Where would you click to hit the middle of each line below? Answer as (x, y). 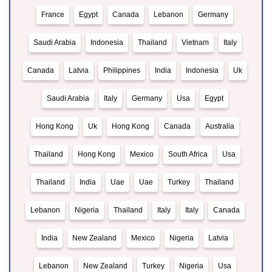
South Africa (188, 155)
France (53, 15)
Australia (219, 127)
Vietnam (195, 43)
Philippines (122, 71)
